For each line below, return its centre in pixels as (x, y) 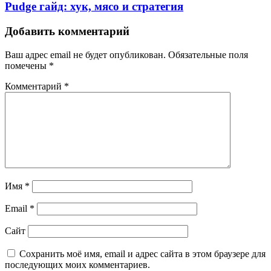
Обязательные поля (208, 54)
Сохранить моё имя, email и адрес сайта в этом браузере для (142, 253)
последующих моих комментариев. (77, 264)
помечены (27, 65)
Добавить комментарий (67, 31)
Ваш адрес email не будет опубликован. (85, 54)
